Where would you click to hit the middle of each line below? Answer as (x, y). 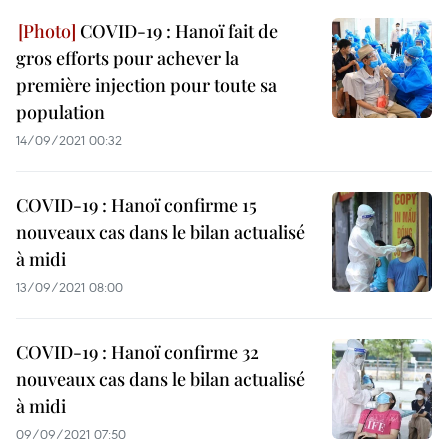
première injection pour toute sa (146, 85)
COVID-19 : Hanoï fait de (177, 31)
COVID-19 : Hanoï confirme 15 (136, 205)
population (60, 112)
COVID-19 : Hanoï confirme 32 (137, 352)
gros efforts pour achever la (127, 58)
